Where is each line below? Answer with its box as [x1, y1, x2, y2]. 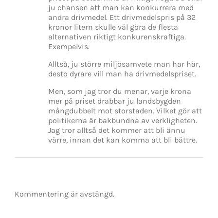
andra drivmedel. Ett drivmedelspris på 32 [48, 12, 196, 22]
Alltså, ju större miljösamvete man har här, [48, 59, 200, 69]
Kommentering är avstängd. [15, 189, 114, 199]
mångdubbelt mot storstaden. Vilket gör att [48, 106, 202, 115]
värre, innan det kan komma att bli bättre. [48, 135, 197, 145]
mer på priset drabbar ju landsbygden [48, 96, 181, 106]
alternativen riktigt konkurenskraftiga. [48, 32, 186, 41]
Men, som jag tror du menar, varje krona [48, 86, 191, 96]
